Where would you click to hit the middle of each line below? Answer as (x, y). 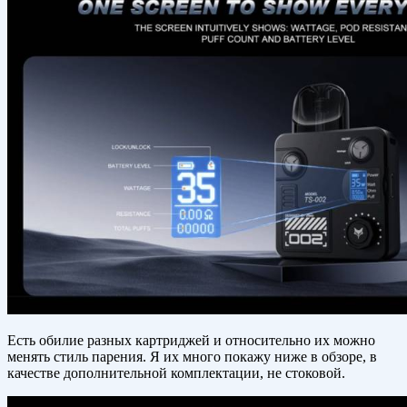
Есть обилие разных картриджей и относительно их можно (191, 341)
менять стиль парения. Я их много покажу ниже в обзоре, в (192, 357)
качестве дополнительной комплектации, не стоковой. (176, 373)
